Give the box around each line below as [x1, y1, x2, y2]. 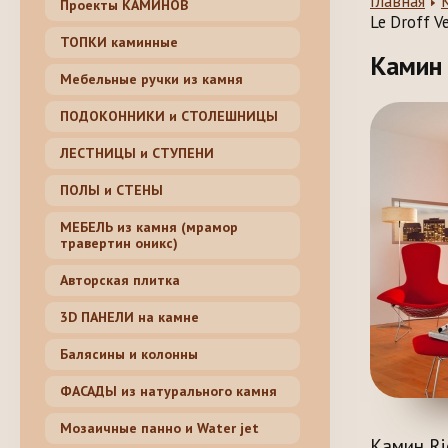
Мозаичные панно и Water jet [60, 419, 259, 438]
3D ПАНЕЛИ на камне [60, 308, 199, 327]
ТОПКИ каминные [60, 33, 178, 52]
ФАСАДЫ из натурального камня [60, 382, 277, 401]
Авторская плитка [60, 271, 180, 290]
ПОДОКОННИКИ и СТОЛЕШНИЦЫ [60, 107, 278, 126]
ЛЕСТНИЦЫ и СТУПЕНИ [60, 144, 214, 163]
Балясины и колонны [60, 345, 198, 364]
